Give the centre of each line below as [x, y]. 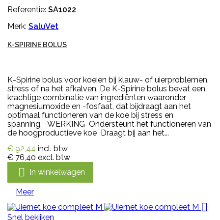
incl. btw [53, 149]
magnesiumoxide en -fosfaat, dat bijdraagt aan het [99, 107]
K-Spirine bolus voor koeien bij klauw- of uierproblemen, [108, 80]
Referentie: [28, 10]
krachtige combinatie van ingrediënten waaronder [97, 98]
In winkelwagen [57, 172]
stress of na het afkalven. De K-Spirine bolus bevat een [106, 89]
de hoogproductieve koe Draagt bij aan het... [88, 133]
